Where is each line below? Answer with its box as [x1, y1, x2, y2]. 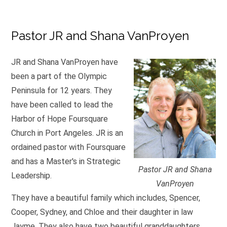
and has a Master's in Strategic [11, 157, 121, 167]
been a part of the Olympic [11, 71, 107, 82]
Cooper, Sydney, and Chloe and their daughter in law [11, 207, 193, 217]
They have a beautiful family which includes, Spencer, [11, 193, 200, 203]
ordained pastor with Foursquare [11, 142, 126, 153]
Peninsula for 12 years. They [11, 86, 112, 96]
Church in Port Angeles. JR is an [11, 128, 123, 138]
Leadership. [11, 171, 52, 181]
